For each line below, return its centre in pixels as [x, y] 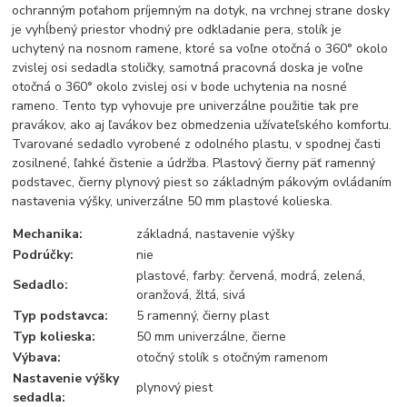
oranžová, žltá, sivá [191, 294]
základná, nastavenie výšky [216, 233]
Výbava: [37, 357]
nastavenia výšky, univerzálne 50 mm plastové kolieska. [173, 201]
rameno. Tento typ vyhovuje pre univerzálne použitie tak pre [186, 105]
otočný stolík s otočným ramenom [233, 357]
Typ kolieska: [55, 336]
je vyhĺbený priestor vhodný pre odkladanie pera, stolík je [177, 29]
